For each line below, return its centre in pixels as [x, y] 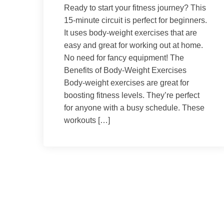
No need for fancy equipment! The [124, 58]
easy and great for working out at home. [133, 45]
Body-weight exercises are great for [126, 83]
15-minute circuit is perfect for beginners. [135, 20]
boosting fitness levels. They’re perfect [132, 95]
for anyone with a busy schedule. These [134, 108]
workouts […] [87, 120]
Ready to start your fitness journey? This [135, 8]
